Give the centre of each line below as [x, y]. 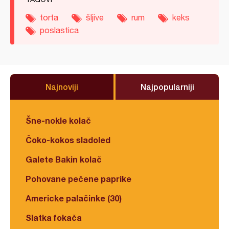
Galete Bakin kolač [64, 159]
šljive [95, 18]
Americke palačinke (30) [74, 198]
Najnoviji [62, 87]
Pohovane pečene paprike [78, 179]
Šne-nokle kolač [58, 121]
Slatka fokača [54, 218]
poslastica [59, 30]
